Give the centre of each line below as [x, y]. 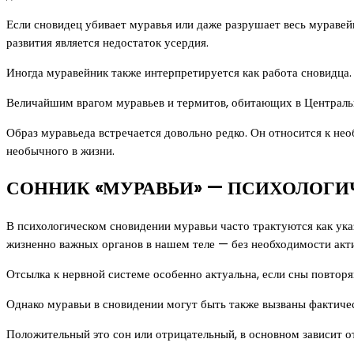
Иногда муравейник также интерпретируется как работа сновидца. [179, 73]
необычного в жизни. [60, 151]
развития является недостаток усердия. [107, 43]
